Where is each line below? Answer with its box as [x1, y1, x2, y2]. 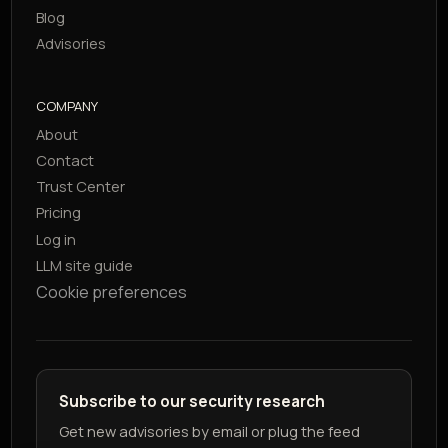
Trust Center [36, 176, 126, 197]
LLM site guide [36, 254, 134, 275]
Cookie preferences [36, 281, 188, 304]
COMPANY [36, 96, 99, 115]
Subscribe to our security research [58, 391, 325, 413]
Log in [36, 228, 77, 249]
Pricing [36, 202, 82, 223]
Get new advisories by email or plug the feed [58, 420, 360, 441]
